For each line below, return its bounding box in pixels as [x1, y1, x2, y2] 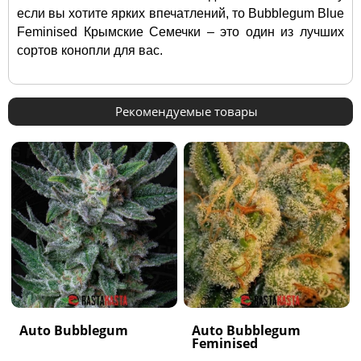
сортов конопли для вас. [17, 44, 172, 58]
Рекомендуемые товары [115, 103, 258, 120]
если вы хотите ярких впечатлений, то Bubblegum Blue [17, 6, 344, 21]
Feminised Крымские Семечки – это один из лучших [17, 25, 344, 39]
